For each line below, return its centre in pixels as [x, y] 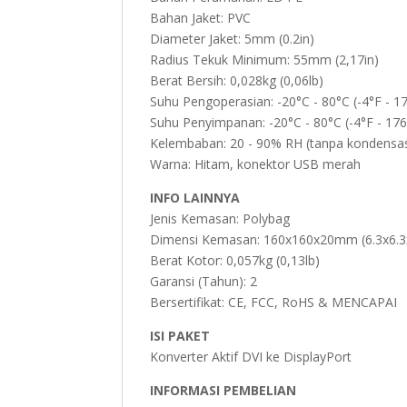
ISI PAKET [180, 336]
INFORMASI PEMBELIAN [223, 391]
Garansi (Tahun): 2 [204, 282]
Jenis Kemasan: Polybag [220, 219]
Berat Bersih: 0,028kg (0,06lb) [237, 81]
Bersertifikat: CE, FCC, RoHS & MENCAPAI [274, 303]
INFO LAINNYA [195, 198]
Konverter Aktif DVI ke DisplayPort [251, 357]
